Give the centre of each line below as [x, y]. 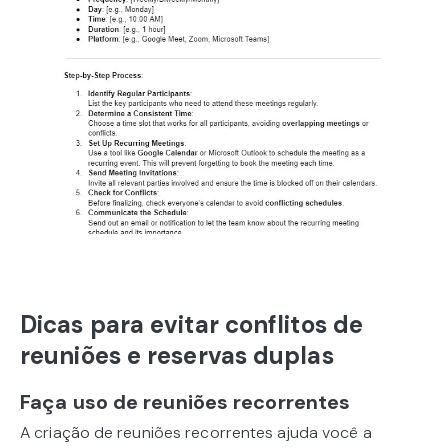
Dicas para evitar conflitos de [192, 325]
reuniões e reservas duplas [177, 356]
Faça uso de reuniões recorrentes [185, 402]
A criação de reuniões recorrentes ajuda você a [196, 433]
